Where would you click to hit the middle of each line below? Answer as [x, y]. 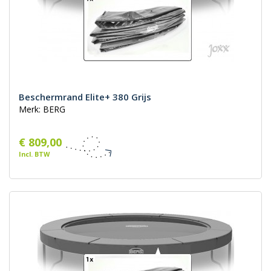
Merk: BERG [42, 109]
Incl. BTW [34, 154]
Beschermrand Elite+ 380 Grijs [85, 97]
